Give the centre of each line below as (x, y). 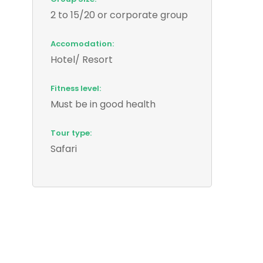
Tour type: (71, 133)
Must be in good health (103, 104)
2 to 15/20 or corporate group (119, 15)
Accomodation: (82, 43)
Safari (64, 149)
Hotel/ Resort (82, 59)
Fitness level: (76, 88)
